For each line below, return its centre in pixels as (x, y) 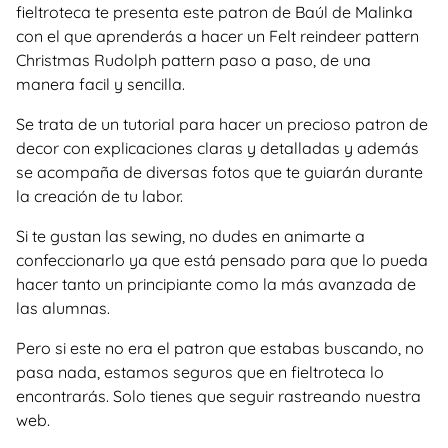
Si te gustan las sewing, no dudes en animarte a (190, 236)
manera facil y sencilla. (100, 84)
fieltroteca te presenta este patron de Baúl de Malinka (214, 12)
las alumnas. (63, 308)
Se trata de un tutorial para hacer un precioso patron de (222, 124)
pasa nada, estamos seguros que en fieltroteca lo (200, 372)
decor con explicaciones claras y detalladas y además (217, 148)
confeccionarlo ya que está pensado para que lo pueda (222, 260)
